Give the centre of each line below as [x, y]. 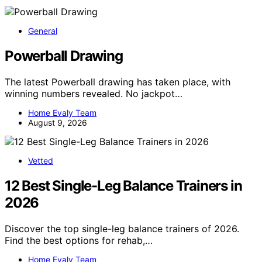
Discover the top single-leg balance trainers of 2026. [122, 229]
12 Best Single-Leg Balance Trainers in [123, 186]
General [43, 31]
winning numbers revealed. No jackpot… [94, 94]
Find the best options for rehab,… [79, 241]
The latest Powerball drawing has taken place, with [118, 82]
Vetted [41, 161]
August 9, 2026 [58, 123]
